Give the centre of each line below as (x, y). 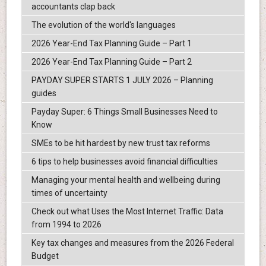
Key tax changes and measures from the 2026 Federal (132, 243)
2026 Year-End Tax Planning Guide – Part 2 (111, 62)
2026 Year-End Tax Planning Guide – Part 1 (111, 44)
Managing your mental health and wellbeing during (126, 180)
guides (44, 94)
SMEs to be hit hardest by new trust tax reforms (121, 143)
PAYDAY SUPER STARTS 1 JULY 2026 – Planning (122, 80)
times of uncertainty (69, 193)
